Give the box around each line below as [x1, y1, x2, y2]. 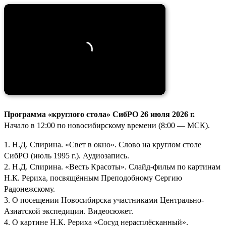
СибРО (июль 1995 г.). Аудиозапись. [4, 151, 129, 160]
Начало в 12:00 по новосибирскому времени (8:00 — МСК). [4, 121, 210, 130]
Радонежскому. [4, 184, 55, 193]
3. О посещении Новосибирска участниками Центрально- [4, 195, 204, 204]
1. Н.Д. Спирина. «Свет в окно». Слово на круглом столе [4, 140, 201, 149]
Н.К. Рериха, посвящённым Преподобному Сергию [4, 173, 182, 182]
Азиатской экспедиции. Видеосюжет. [4, 206, 133, 215]
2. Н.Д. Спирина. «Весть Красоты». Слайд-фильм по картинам [4, 162, 220, 171]
